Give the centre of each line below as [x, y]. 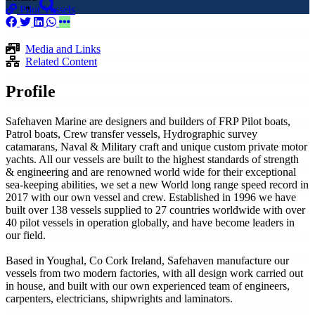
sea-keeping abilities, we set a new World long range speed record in [157, 184]
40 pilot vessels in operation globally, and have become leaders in [150, 222]
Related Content [61, 62]
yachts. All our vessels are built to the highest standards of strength [152, 159]
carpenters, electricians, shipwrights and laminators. [119, 298]
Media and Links [63, 49]
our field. [26, 235]
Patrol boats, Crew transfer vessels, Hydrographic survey [131, 134]
